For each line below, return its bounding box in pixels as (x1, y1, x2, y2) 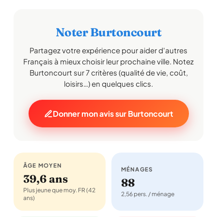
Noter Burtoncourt (55, 25, 162, 39)
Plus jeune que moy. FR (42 (23, 186, 95, 194)
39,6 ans (23, 172, 68, 186)
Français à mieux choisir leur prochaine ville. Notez (23, 57, 194, 66)
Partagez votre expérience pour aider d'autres (30, 46, 187, 55)
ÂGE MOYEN (23, 162, 62, 169)
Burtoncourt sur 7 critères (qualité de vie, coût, (29, 68, 188, 77)
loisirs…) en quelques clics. (64, 79, 153, 88)
